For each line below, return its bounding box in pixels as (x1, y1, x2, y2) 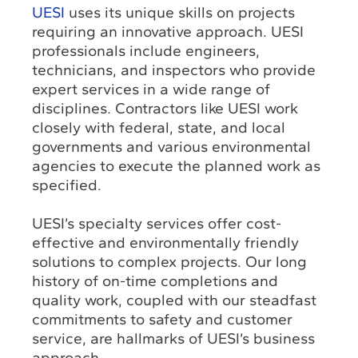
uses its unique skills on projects (65, 2, 296, 22)
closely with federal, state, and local (32, 117, 286, 137)
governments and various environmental (32, 137, 312, 156)
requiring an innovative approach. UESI (32, 22, 304, 41)
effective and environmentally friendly (32, 233, 300, 252)
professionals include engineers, (32, 41, 261, 60)
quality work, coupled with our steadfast (32, 290, 317, 309)
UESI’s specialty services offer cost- (32, 213, 282, 233)
